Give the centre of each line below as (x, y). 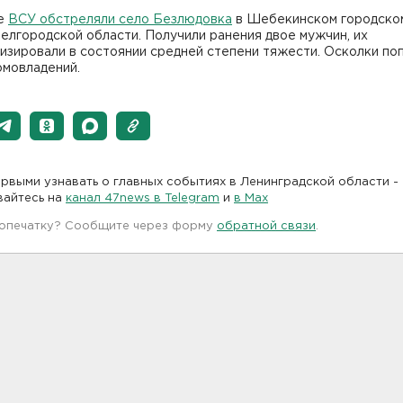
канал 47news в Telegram (143, 198)
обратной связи (266, 226)
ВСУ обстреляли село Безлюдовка (120, 19)
